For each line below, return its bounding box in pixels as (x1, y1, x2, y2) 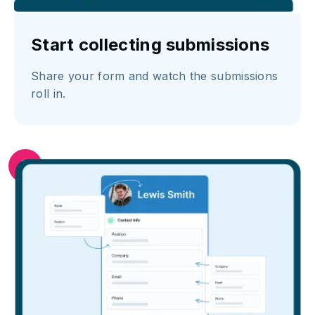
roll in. (31, 86, 66, 101)
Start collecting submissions (31, 34, 270, 55)
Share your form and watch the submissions (31, 68, 278, 83)
